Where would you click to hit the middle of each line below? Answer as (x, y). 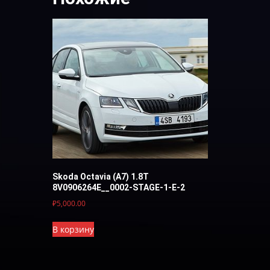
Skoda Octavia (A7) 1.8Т (101, 176)
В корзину (73, 229)
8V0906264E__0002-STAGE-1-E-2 (119, 187)
